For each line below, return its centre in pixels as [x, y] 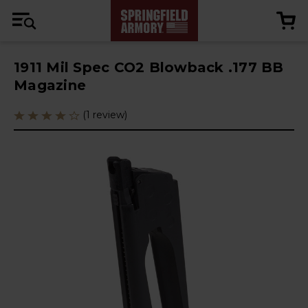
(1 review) [105, 115]
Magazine [50, 85]
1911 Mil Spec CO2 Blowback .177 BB [149, 67]
